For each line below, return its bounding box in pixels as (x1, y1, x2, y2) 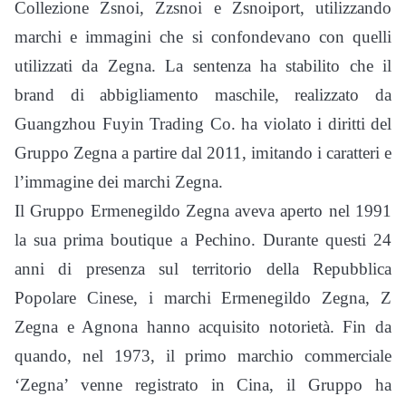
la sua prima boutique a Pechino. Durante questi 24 (14, 229, 391, 249)
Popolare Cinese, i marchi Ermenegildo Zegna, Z (14, 287, 391, 307)
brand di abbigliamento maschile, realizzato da (14, 84, 391, 104)
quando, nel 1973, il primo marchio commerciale (14, 345, 391, 365)
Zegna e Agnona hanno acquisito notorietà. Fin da (14, 316, 391, 336)
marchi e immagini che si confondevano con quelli (14, 26, 391, 46)
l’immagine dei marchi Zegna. (14, 171, 223, 191)
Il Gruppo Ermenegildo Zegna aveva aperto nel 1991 (14, 200, 391, 220)
